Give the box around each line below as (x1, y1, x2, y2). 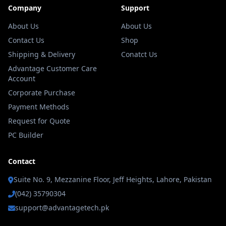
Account (8, 74, 35, 83)
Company (8, 3, 41, 13)
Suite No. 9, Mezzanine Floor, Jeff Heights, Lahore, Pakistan (14, 175, 212, 184)
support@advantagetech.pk (15, 203, 109, 212)
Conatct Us (121, 49, 157, 59)
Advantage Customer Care (8, 64, 97, 73)
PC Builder (8, 130, 43, 140)
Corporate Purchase (8, 88, 75, 97)
